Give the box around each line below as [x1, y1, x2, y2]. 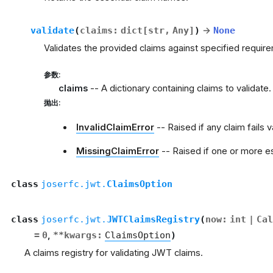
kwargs [64, 229, 97, 240]
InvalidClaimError [76, 121, 155, 133]
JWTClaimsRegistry [106, 213, 200, 224]
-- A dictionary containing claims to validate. [88, 82, 271, 94]
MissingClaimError [76, 145, 160, 157]
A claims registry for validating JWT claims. [24, 247, 203, 258]
